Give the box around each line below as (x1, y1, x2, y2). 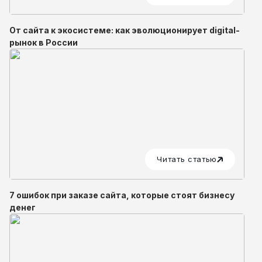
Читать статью (157, 154, 217, 164)
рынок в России (9, 37, 78, 47)
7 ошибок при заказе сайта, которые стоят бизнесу (9, 189, 235, 200)
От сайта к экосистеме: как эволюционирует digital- (9, 25, 240, 35)
